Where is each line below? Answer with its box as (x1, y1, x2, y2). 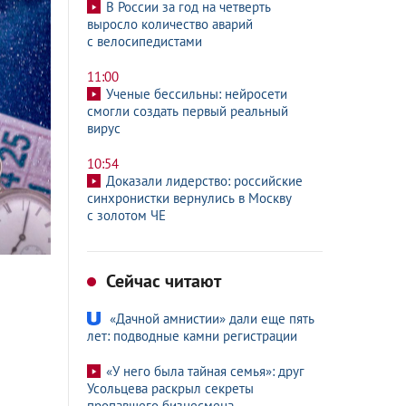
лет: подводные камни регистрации (87, 327, 297, 344)
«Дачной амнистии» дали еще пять (110, 310, 314, 327)
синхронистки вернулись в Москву (87, 189, 292, 207)
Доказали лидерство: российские (106, 172, 303, 189)
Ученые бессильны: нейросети (106, 85, 287, 102)
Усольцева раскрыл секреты (87, 380, 254, 397)
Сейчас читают (101, 269, 221, 293)
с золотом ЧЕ (87, 207, 166, 224)
